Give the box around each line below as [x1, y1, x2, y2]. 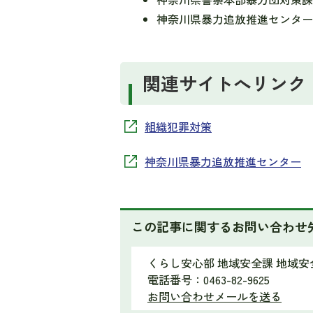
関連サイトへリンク [143, 70, 306, 96]
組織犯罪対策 [145, 118, 212, 135]
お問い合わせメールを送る [147, 288, 282, 305]
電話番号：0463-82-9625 [147, 271, 270, 288]
